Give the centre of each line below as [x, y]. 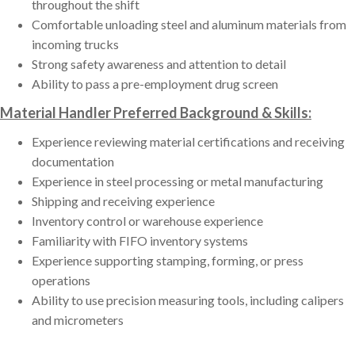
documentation [73, 162]
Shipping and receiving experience [123, 201]
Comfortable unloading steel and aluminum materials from [189, 25]
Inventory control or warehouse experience [147, 221]
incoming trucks [75, 44]
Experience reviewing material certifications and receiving [188, 142]
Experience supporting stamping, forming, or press [168, 261]
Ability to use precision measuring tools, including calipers [188, 300]
